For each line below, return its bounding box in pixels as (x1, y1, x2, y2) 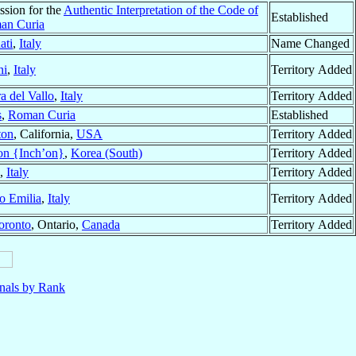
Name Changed (271, 37, 350, 51)
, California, (14, 127, 76, 141)
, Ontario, (31, 218, 82, 232)
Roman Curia (8, 108, 75, 122)
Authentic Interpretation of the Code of (64, 3, 258, 17)
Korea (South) (71, 146, 142, 161)
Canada (82, 218, 120, 232)
